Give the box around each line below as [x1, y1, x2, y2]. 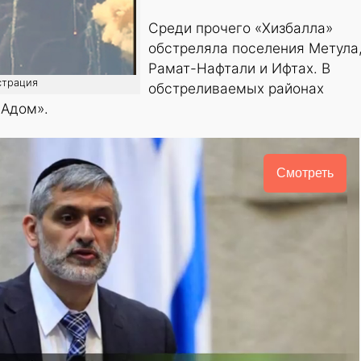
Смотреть [276, 166, 334, 180]
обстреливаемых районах [148, 80, 324, 98]
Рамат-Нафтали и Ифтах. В [148, 60, 330, 77]
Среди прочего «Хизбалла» [148, 19, 333, 37]
